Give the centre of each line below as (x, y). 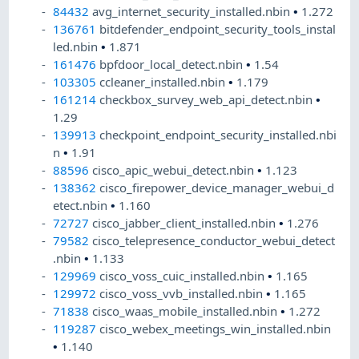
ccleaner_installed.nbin (164, 82)
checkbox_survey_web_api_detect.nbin (208, 100)
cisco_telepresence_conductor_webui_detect (214, 241)
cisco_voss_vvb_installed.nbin (183, 294)
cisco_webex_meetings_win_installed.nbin (216, 329)
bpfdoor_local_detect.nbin (173, 65)
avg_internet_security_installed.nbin (193, 12)
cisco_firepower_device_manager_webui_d (217, 188)
